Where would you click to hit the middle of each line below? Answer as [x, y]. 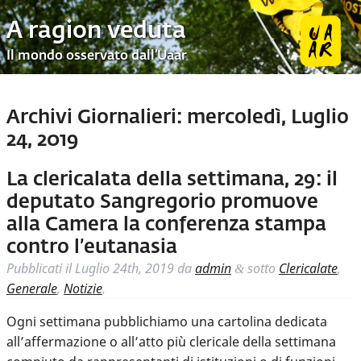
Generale [32, 289]
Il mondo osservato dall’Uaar [97, 57]
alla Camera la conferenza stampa [166, 225]
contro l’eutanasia [92, 248]
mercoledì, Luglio [266, 118]
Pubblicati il [41, 269]
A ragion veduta [96, 31]
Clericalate [308, 269]
